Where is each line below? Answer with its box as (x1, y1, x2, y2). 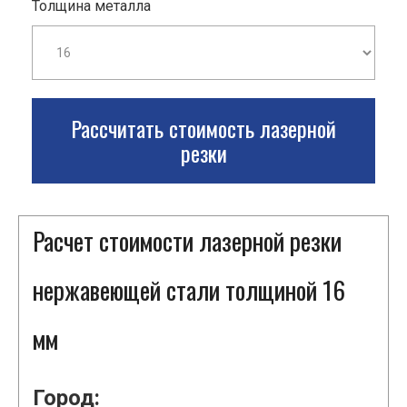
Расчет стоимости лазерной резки (33, 223, 342, 260)
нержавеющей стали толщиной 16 (33, 272, 345, 309)
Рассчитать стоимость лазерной (71, 112, 336, 145)
